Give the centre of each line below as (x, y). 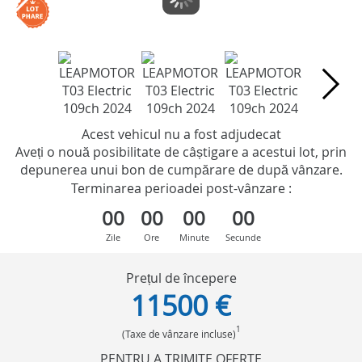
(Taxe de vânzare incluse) (179, 334)
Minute (194, 238)
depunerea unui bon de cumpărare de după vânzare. (181, 169)
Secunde (243, 238)
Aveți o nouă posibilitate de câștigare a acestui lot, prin (181, 152)
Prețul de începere (181, 278)
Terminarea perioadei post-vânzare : (181, 189)
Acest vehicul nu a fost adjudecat (181, 134)
